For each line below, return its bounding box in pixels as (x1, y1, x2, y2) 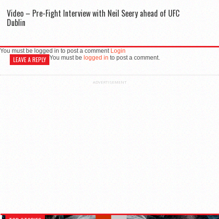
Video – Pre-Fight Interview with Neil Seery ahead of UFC (7, 7, 179, 20)
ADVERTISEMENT (92, 79, 127, 85)
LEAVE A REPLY (13, 55, 46, 64)
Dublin (7, 17, 25, 29)
